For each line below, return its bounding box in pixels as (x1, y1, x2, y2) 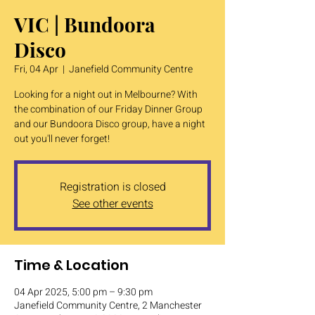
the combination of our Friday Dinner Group (14, 102, 202, 117)
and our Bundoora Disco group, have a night (14, 117, 205, 131)
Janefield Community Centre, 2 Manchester (14, 298, 202, 313)
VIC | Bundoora (14, 11, 155, 37)
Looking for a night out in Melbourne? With (14, 87, 198, 102)
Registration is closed (59, 179, 166, 195)
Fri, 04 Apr (14, 62, 58, 77)
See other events (72, 195, 153, 212)
